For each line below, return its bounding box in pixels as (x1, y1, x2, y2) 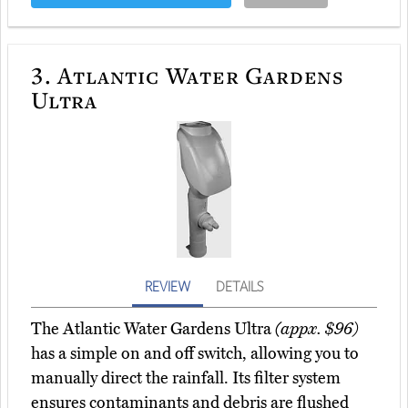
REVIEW (145, 277, 190, 296)
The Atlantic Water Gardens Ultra (31, 319, 275, 340)
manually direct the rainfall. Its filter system (31, 368, 341, 389)
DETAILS (216, 277, 263, 296)
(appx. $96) (275, 319, 359, 340)
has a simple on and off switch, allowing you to (31, 343, 359, 364)
